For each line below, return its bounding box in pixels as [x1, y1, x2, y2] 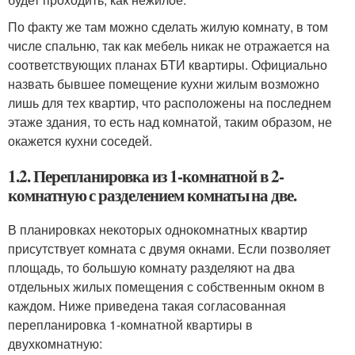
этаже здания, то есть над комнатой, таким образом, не [8, 113, 332, 132]
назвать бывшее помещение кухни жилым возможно [8, 74, 319, 94]
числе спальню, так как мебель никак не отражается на [8, 36, 330, 55]
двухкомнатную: [8, 334, 102, 353]
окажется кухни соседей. [8, 132, 152, 151]
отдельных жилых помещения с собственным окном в [8, 277, 325, 296]
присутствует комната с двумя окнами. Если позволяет [8, 239, 330, 258]
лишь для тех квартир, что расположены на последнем [8, 94, 331, 113]
